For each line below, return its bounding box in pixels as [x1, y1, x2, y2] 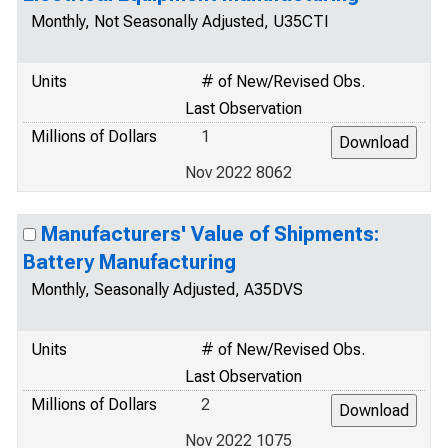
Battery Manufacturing [23, 250, 236, 274]
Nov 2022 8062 [185, 163, 292, 182]
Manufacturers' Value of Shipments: [41, 222, 379, 246]
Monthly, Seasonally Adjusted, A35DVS [31, 280, 303, 299]
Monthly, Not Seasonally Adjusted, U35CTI [31, 12, 329, 31]
